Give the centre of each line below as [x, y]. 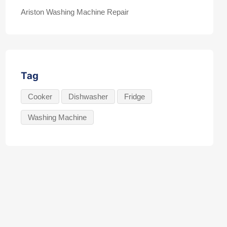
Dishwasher [88, 97]
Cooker [40, 97]
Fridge [135, 97]
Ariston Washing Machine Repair [75, 12]
